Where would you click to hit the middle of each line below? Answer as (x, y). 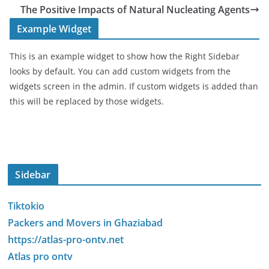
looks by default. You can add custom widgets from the (120, 71)
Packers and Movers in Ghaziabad (86, 223)
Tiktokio (26, 206)
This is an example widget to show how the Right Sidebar (125, 56)
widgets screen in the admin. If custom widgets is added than (134, 86)
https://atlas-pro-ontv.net (66, 240)
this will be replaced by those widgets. (87, 101)
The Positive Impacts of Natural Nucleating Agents (135, 10)
